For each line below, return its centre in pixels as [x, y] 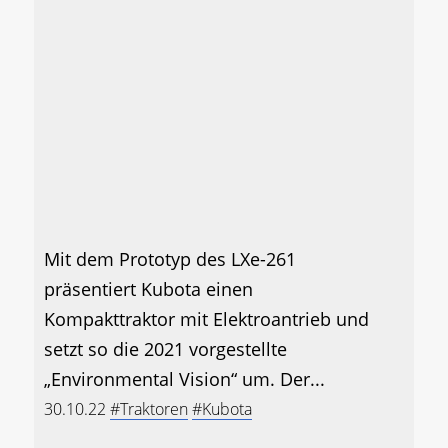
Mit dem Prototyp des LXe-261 [170, 259]
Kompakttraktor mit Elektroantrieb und [206, 319]
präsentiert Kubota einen [148, 289]
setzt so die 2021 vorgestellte [165, 349]
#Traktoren [149, 409]
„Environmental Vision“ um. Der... [184, 379]
